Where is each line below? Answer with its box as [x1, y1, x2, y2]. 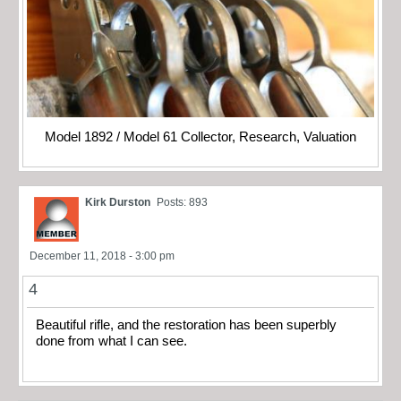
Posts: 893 [157, 196, 208, 209]
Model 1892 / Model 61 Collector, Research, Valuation [45, 130, 356, 145]
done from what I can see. [36, 334, 187, 349]
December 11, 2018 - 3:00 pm [30, 250, 175, 263]
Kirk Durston [85, 196, 150, 209]
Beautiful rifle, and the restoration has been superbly [36, 318, 337, 333]
